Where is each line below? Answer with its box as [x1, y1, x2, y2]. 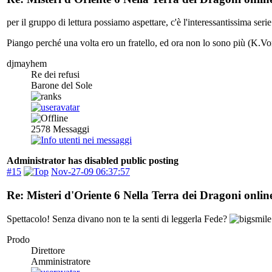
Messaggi [50, 124, 89, 135]
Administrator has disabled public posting [7, 155, 178, 166]
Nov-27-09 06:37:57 [51, 166, 130, 177]
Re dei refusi [31, 69, 80, 80]
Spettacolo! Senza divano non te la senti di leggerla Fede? [7, 213, 229, 224]
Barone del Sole [31, 80, 92, 91]
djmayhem [7, 58, 47, 69]
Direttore [31, 245, 65, 256]
